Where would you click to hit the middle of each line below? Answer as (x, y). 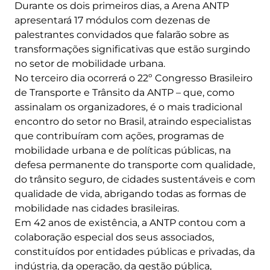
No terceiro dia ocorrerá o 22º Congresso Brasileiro (133, 78)
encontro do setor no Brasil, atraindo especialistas (133, 122)
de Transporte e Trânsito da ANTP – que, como (124, 93)
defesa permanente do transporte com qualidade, (135, 165)
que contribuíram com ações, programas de (119, 136)
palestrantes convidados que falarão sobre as (122, 35)
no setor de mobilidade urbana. (90, 64)
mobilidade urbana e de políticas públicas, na (123, 151)
